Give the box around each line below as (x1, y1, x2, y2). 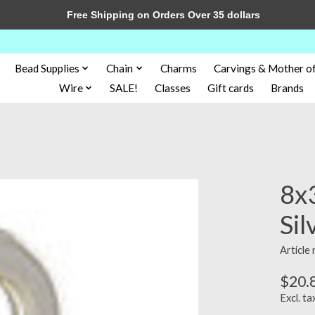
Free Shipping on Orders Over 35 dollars (55, 9, 260, 20)
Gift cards (207, 81, 255, 94)
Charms (160, 61, 197, 75)
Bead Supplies (14, 61, 79, 75)
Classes (155, 81, 191, 94)
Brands (271, 81, 304, 94)
